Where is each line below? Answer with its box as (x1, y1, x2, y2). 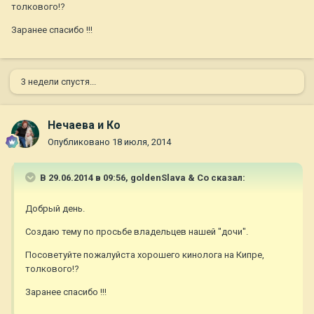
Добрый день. (25, 203, 85, 214)
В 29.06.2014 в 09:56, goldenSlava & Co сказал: (38, 172, 245, 184)
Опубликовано (48, 137, 112, 148)
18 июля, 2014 (112, 137, 171, 148)
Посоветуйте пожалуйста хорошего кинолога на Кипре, (25, 250, 264, 261)
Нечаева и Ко (48, 118, 121, 132)
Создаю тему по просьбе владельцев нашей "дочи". (25, 226, 248, 238)
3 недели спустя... (21, 76, 96, 88)
